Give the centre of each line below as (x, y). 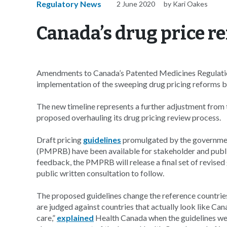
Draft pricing (60, 140)
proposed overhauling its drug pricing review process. (129, 117)
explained (75, 218)
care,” (47, 218)
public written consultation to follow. (100, 173)
